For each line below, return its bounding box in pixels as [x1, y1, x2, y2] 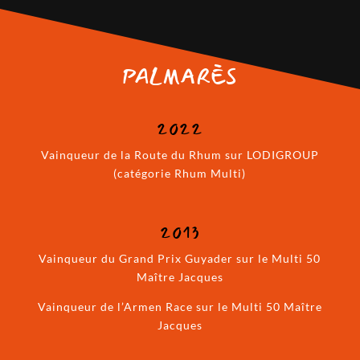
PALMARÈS [122, 60, 238, 94]
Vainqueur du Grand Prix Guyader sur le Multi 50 [39, 252, 321, 266]
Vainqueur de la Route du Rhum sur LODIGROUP [40, 148, 319, 162]
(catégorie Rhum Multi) [113, 166, 247, 181]
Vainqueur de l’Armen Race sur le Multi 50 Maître [37, 300, 322, 314]
